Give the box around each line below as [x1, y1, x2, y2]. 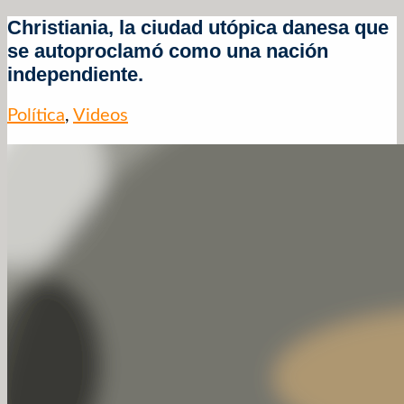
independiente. [7, 63, 143, 87]
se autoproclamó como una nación [7, 40, 328, 63]
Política [7, 106, 65, 125]
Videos [73, 106, 128, 125]
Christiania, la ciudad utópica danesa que [7, 16, 389, 40]
